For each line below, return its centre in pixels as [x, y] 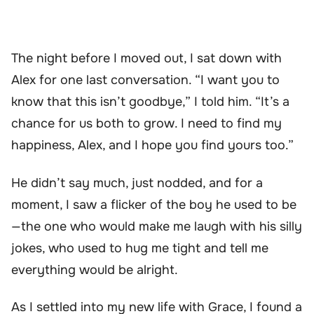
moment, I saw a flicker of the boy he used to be [154, 204]
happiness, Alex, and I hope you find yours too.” [152, 145]
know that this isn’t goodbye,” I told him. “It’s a [150, 102]
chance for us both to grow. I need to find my [146, 124]
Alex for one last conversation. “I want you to [145, 80]
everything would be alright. [95, 269]
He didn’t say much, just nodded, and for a [137, 183]
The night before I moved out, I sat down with [146, 59]
